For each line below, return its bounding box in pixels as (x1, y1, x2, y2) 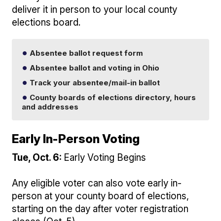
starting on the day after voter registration (12, 203, 189, 215)
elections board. (12, 16, 81, 28)
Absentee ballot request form (28, 48, 144, 58)
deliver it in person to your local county (12, 3, 178, 15)
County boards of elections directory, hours (28, 92, 196, 102)
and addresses (22, 102, 79, 111)
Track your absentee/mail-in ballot (28, 77, 160, 87)
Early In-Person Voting (12, 131, 140, 146)
